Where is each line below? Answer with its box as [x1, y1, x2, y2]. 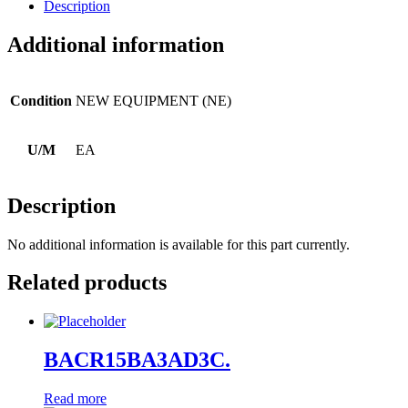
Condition [10, 92, 72, 108]
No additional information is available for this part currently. [7, 236, 350, 252]
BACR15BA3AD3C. [44, 348, 230, 372]
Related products [7, 270, 167, 295]
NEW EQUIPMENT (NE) [76, 92, 231, 108]
